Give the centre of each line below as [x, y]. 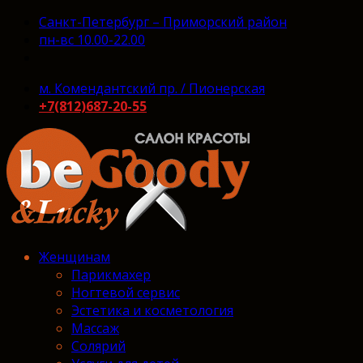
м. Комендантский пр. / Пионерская [152, 88]
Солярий [98, 346]
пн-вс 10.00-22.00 [92, 40]
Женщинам [75, 257]
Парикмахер [111, 275]
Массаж [95, 328]
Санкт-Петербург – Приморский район [163, 22]
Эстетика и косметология [152, 310]
